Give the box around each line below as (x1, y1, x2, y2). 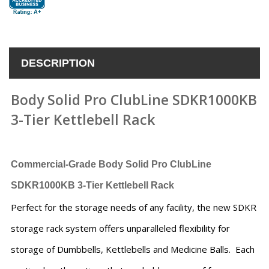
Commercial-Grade (11, 159, 98, 170)
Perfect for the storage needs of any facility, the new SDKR (11, 201, 256, 214)
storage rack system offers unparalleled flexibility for (11, 222, 230, 235)
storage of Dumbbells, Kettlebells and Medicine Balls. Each (11, 243, 255, 256)
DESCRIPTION (21, 57, 95, 70)
